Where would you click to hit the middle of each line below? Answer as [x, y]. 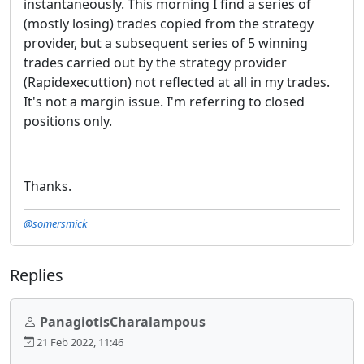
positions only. [68, 121]
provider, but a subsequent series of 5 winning [166, 43]
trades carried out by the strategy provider [155, 62]
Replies [37, 275]
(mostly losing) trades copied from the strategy [169, 23]
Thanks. [48, 186]
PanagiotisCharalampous [123, 321]
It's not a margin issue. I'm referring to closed [164, 101]
